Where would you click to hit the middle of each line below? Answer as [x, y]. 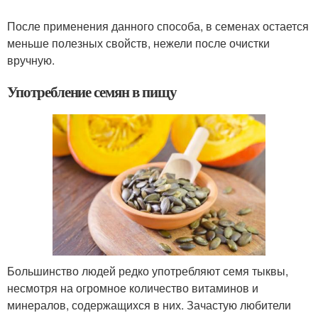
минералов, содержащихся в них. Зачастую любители [149, 305]
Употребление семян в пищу [92, 91]
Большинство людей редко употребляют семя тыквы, [148, 270]
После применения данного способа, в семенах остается [158, 26]
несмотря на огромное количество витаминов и [133, 287]
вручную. [31, 60]
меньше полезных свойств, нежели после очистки [138, 43]
